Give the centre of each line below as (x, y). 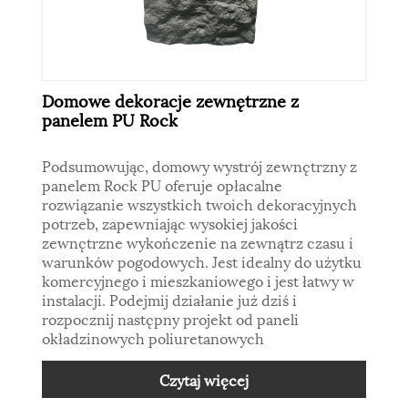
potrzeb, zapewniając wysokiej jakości (170, 222)
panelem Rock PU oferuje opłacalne (163, 184)
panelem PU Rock (110, 118)
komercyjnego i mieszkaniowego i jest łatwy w (199, 280)
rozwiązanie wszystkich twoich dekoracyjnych (200, 203)
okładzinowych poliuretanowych (153, 337)
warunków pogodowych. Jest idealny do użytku (202, 260)
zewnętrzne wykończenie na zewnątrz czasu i (198, 241)
